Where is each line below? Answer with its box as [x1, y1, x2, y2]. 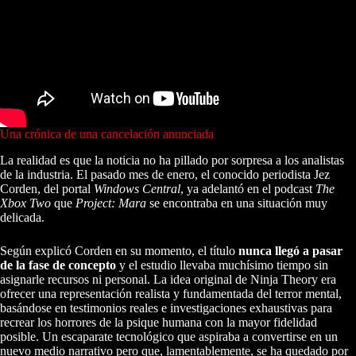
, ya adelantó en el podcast [180, 181, 315, 195]
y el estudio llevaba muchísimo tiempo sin [116, 257, 328, 272]
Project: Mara [75, 195, 146, 210]
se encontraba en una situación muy [146, 195, 327, 210]
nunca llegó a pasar [238, 243, 342, 257]
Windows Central [94, 181, 180, 195]
